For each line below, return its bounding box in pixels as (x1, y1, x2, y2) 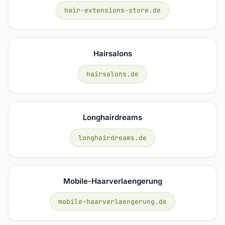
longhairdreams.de (78, 133, 147, 142)
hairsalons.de (86, 69, 139, 78)
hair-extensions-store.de (64, 6, 161, 15)
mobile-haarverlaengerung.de (58, 197, 167, 206)
